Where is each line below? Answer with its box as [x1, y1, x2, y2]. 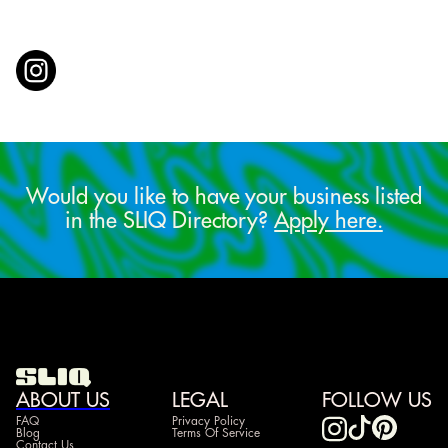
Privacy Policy [172, 414, 245, 427]
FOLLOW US [322, 389, 432, 411]
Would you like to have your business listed [26, 185, 422, 208]
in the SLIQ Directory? [65, 209, 275, 232]
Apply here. [274, 209, 383, 232]
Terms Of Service [172, 426, 260, 439]
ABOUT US [16, 389, 110, 411]
